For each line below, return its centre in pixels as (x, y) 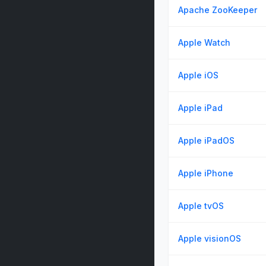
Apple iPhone (206, 173)
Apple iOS (198, 75)
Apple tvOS (201, 206)
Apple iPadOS (206, 140)
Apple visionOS (210, 238)
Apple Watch (204, 42)
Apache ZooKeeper (218, 10)
